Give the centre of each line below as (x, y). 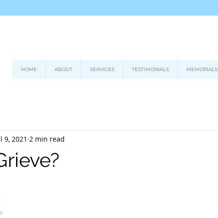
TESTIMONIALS (150, 69)
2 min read (47, 139)
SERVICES (102, 69)
